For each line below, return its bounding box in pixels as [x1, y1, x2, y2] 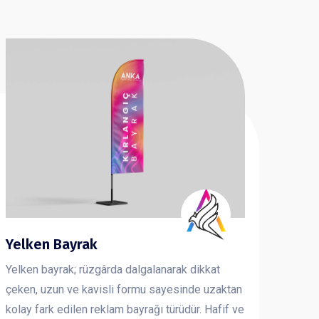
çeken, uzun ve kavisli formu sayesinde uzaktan [6, 283, 242, 297]
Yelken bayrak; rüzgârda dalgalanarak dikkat [6, 263, 220, 277]
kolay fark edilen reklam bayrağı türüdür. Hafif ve [6, 303, 244, 317]
